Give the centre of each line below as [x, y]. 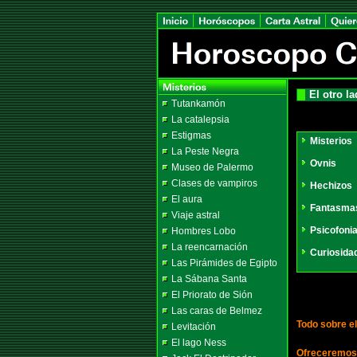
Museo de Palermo [212, 167]
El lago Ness [199, 343]
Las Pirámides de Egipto [224, 263]
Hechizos [331, 186]
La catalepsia [200, 120]
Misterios [331, 141]
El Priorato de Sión [212, 295]
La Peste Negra [205, 151]
